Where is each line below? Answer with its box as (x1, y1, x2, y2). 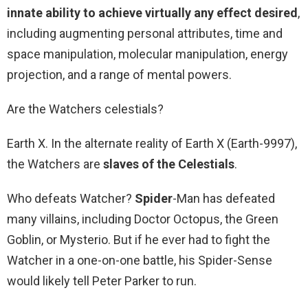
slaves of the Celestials (103, 157, 234, 172)
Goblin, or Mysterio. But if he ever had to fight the (7, 232, 270, 247)
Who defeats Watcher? (7, 191, 135, 206)
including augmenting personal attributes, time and (7, 26, 283, 41)
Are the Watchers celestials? (7, 102, 164, 117)
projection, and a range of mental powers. (7, 67, 232, 82)
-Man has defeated (173, 191, 275, 206)
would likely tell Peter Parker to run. (7, 274, 197, 289)
